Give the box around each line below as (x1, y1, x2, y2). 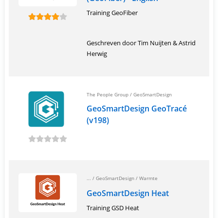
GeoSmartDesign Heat (87, 188, 169, 199)
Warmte (139, 175, 158, 182)
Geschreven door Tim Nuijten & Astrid (87, 38, 196, 47)
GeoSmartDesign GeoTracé (87, 103, 187, 114)
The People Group (87, 91, 128, 98)
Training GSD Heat (87, 203, 139, 212)
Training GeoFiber (87, 8, 138, 17)
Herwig (87, 49, 107, 58)
